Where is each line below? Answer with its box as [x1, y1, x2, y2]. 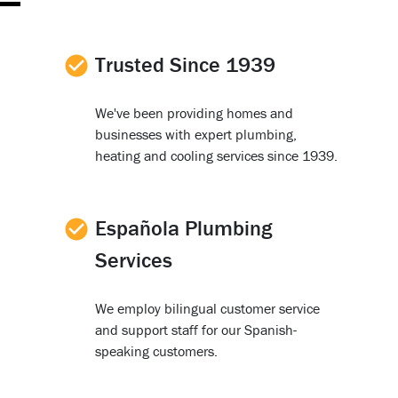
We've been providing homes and [94, 103, 293, 122]
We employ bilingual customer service [94, 298, 320, 317]
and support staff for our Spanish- [94, 320, 297, 338]
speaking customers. [94, 341, 218, 360]
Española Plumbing [94, 214, 272, 241]
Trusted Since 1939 [94, 51, 275, 77]
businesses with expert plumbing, [94, 124, 297, 143]
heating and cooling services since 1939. [94, 146, 338, 164]
